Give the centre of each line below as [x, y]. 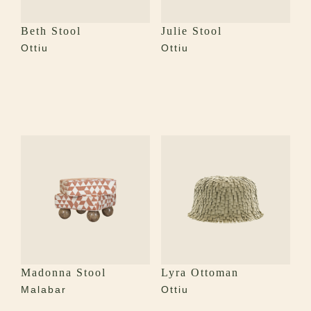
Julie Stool [191, 31]
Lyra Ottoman [200, 273]
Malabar [44, 290]
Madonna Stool [64, 273]
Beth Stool [51, 31]
